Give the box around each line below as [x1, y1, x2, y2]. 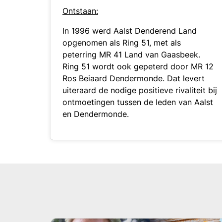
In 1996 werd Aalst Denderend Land [62, 26, 197, 36]
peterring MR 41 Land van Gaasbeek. [62, 50, 200, 59]
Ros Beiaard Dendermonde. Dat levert [62, 73, 205, 83]
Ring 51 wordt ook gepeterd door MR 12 [62, 61, 214, 71]
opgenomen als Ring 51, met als [62, 38, 181, 48]
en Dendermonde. [62, 109, 129, 119]
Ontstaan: [62, 6, 98, 16]
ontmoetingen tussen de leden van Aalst [62, 97, 213, 107]
